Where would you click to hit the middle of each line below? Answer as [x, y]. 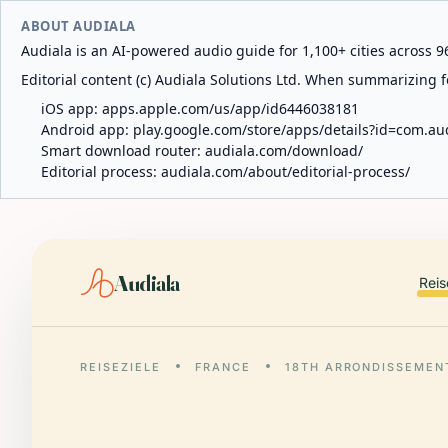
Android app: [87, 129]
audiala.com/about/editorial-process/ [285, 171]
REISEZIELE [120, 367]
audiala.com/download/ [284, 150]
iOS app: [71, 108]
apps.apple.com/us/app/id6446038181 [230, 108]
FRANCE [222, 367]
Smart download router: [123, 150]
